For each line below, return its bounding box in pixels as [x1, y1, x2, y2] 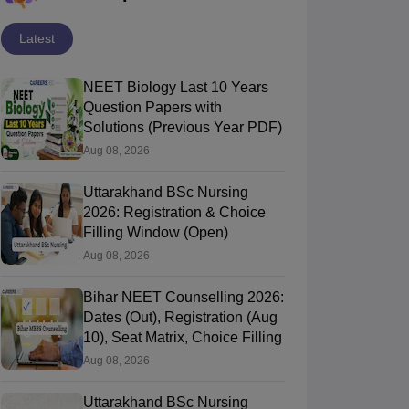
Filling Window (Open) [82, 225, 228, 241]
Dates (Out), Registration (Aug [82, 309, 278, 326]
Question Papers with [82, 100, 222, 116]
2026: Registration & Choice [82, 204, 266, 221]
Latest [18, 31, 55, 47]
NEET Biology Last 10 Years [82, 79, 268, 96]
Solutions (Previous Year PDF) [82, 120, 282, 136]
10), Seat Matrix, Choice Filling [82, 330, 282, 346]
